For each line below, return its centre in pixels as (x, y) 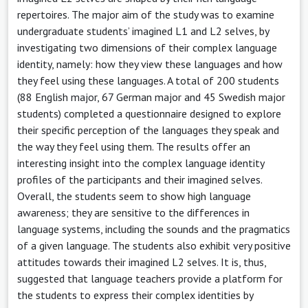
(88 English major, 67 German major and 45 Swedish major (151, 97)
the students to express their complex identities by (135, 295)
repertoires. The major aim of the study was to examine (146, 14)
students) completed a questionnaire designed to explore (149, 113)
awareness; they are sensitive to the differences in (133, 212)
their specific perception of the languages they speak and (148, 130)
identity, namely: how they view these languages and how (150, 64)
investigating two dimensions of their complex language (147, 47)
